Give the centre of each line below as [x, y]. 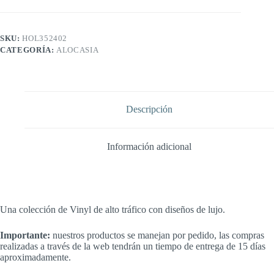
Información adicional [149, 146]
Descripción [149, 109]
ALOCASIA [78, 50]
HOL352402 [45, 38]
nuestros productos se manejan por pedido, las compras [157, 235]
